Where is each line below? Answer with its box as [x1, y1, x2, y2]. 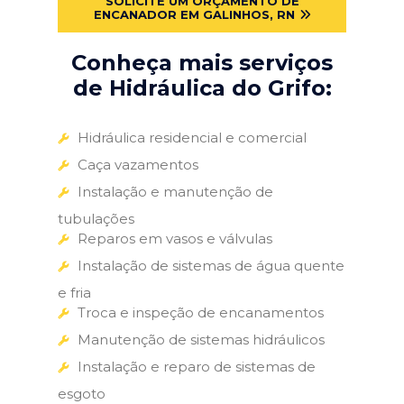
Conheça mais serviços [71, 49, 333, 76]
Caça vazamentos [78, 155, 198, 173]
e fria [58, 283, 91, 301]
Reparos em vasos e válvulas [78, 229, 272, 247]
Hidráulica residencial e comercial [78, 128, 307, 146]
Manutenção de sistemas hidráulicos [78, 330, 325, 348]
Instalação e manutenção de [78, 182, 273, 200]
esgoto [58, 384, 106, 402]
